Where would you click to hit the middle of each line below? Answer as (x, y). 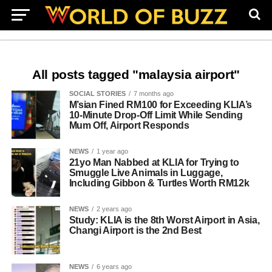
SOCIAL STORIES (97, 93)
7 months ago (153, 93)
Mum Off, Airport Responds (129, 125)
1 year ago (112, 151)
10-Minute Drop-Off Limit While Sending (156, 115)
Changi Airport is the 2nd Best (135, 230)
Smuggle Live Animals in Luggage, (146, 173)
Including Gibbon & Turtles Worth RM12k (159, 183)
